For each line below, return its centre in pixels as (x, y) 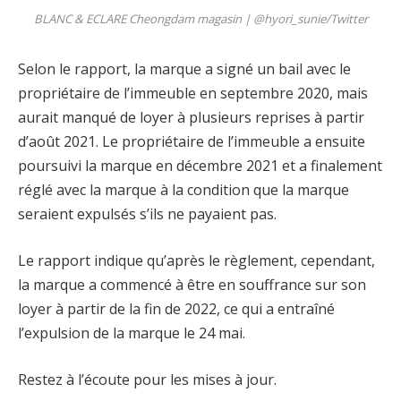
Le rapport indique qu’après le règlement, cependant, (196, 260)
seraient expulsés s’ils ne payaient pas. (147, 214)
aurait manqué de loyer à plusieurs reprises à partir (191, 118)
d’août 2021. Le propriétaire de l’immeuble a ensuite (192, 142)
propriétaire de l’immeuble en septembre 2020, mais (193, 94)
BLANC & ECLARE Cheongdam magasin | (143, 19)
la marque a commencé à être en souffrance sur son (192, 284)
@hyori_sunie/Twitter (310, 19)
